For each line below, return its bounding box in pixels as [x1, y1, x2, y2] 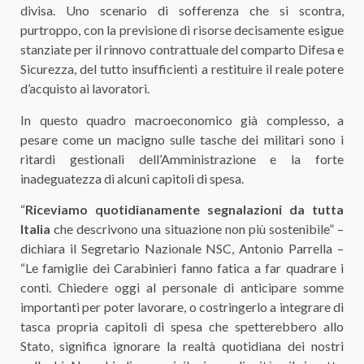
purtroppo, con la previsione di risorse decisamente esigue [20, 22, 344, 38]
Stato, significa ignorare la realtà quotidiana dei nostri [20, 338, 344, 354]
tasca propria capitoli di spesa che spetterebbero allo [20, 318, 344, 335]
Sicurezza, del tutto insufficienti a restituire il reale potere [20, 61, 344, 77]
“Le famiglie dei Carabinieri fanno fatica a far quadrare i [20, 260, 344, 276]
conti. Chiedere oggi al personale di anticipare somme [20, 279, 344, 296]
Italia [20, 221, 50, 237]
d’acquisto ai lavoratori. [20, 80, 149, 97]
